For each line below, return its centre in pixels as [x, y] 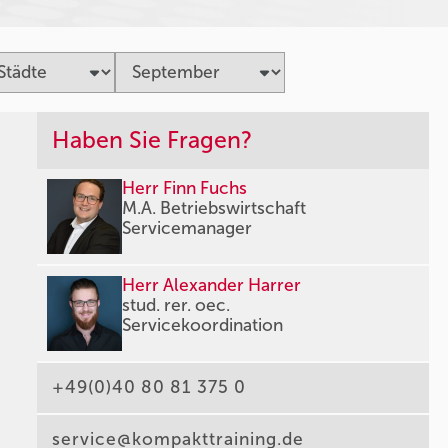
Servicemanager [187, 229]
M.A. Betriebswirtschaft [214, 209]
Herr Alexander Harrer [212, 286]
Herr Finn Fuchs [185, 189]
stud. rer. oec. [176, 306]
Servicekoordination [203, 326]
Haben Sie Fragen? [152, 140]
